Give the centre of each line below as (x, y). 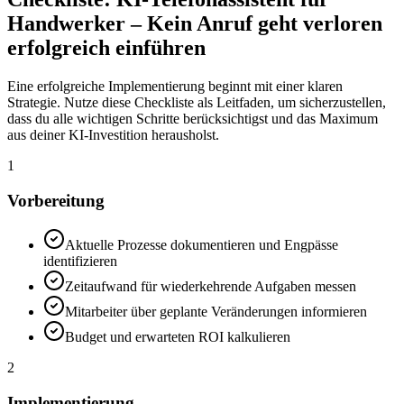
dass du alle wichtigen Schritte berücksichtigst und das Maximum (193, 119)
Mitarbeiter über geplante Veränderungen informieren (216, 311)
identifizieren (80, 261)
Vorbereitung (56, 201)
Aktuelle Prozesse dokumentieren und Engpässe (202, 244)
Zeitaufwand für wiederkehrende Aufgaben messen (211, 286)
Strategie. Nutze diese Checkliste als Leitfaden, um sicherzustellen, (197, 103)
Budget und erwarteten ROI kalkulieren (178, 336)
